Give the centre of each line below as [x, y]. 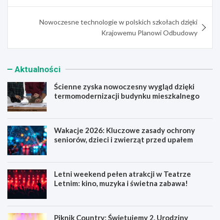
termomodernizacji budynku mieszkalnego [127, 96]
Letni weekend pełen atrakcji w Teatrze [123, 174]
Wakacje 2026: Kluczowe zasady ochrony [124, 130]
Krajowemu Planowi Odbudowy [149, 32]
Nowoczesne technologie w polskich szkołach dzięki [118, 22]
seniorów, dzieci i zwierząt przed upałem [124, 139]
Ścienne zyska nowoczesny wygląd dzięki [124, 86]
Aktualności [38, 69]
